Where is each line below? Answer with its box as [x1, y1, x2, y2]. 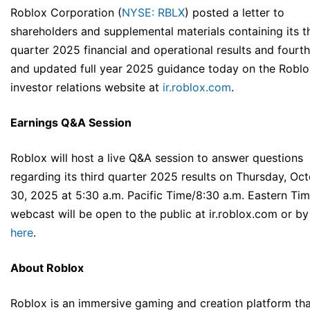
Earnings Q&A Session [10, 116, 131, 130]
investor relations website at [10, 80, 163, 95]
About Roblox [10, 261, 84, 275]
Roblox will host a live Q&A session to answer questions [10, 151, 303, 165]
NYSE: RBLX [122, 6, 185, 20]
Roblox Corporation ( [10, 6, 122, 20]
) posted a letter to [185, 6, 284, 20]
